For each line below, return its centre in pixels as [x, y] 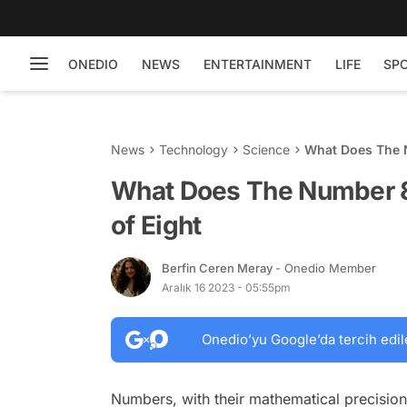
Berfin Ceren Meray [218, 268]
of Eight [156, 225]
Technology [194, 149]
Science [266, 149]
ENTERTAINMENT [258, 64]
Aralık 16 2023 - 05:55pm [226, 287]
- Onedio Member [326, 268]
